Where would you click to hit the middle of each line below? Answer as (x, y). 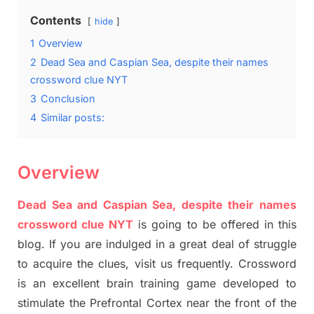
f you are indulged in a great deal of (153, 244)
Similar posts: (73, 118)
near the (211, 303)
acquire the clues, (81, 264)
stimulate (43, 303)
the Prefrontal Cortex (128, 303)
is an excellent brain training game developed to (157, 284)
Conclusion (68, 99)
